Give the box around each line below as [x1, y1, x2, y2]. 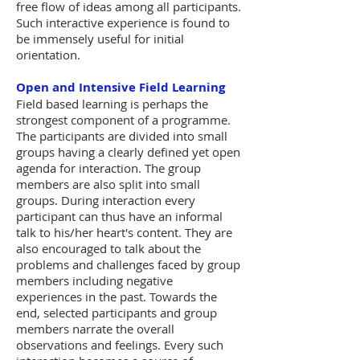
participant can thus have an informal [16, 208, 223, 224]
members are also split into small [16, 176, 200, 192]
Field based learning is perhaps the [16, 96, 208, 112]
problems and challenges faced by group [16, 256, 240, 272]
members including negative [16, 272, 173, 288]
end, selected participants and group [16, 305, 217, 321]
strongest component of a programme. [16, 112, 231, 128]
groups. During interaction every [16, 192, 195, 208]
